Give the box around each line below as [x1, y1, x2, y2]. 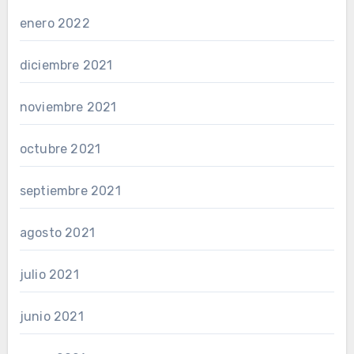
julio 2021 [19, 267, 79, 282]
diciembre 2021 [19, 58, 113, 73]
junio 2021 [19, 309, 84, 324]
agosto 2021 [19, 225, 95, 240]
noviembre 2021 [19, 100, 117, 115]
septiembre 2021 [19, 183, 121, 198]
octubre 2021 [19, 141, 101, 156]
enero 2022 [19, 16, 90, 31]
